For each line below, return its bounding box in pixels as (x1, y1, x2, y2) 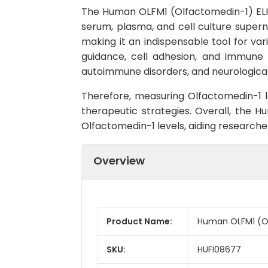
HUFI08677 (197, 243, 241, 255)
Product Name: (106, 215, 172, 227)
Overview (93, 153, 145, 168)
